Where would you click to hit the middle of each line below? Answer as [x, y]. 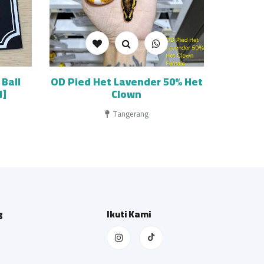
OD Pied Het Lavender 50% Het [126, 82]
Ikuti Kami [129, 214]
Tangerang [130, 114]
